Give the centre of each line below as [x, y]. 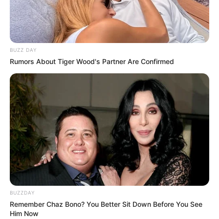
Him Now [24, 214]
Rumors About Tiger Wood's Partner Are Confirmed [92, 62]
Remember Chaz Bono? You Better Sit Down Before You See [106, 204]
